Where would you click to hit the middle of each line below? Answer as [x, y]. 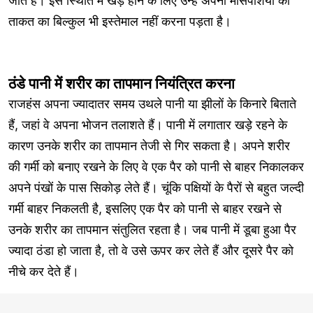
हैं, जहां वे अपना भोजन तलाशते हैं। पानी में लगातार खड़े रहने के [148, 124]
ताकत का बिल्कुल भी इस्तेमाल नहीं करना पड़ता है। [120, 21]
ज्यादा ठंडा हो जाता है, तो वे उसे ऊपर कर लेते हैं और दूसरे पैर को [151, 250]
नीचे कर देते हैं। [44, 271]
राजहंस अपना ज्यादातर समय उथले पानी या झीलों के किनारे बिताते [152, 103]
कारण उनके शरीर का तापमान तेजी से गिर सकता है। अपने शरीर [149, 145]
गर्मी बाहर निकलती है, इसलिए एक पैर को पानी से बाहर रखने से [145, 208]
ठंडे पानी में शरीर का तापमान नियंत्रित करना [122, 83]
